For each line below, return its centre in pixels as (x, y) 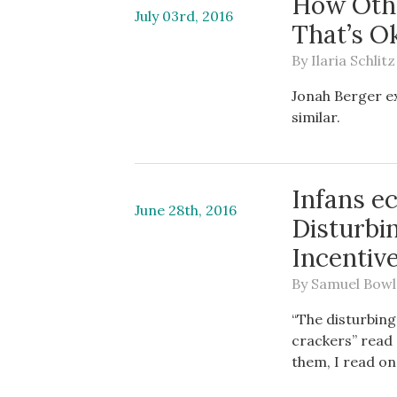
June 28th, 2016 (186, 210)
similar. (316, 117)
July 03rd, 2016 (184, 16)
